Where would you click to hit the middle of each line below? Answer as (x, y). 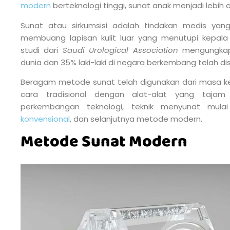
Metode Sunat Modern (104, 142)
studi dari (42, 50)
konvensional (45, 119)
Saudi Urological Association (120, 50)
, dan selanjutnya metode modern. (136, 119)
